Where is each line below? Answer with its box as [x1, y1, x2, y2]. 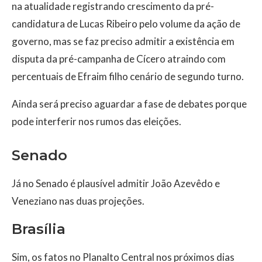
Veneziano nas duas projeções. [12, 195, 144, 208]
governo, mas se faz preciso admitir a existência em [12, 35, 235, 48]
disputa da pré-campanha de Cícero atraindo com [12, 53, 226, 65]
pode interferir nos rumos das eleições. [12, 115, 181, 128]
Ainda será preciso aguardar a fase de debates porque [12, 98, 247, 111]
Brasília [12, 220, 65, 238]
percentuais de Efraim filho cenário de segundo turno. [12, 70, 244, 83]
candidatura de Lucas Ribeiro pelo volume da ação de [12, 18, 240, 30]
